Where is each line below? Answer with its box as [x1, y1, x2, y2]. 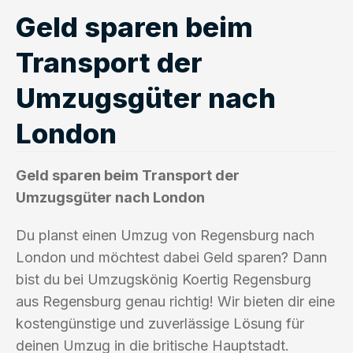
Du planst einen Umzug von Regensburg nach [16, 226, 314, 243]
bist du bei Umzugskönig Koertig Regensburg [16, 270, 311, 288]
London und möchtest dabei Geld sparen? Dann [16, 248, 327, 266]
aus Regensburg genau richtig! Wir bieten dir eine [16, 292, 335, 310]
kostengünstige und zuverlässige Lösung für [16, 314, 304, 332]
